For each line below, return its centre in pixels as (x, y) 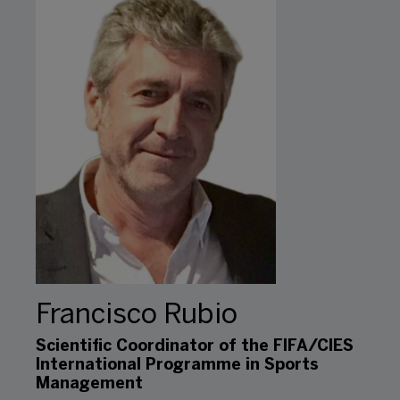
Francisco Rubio (137, 316)
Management (89, 385)
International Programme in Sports (177, 366)
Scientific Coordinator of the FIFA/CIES (195, 347)
